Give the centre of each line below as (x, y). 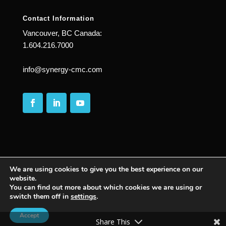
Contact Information (58, 18)
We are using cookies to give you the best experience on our (106, 169)
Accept (29, 215)
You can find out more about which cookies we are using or (106, 187)
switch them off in (40, 196)
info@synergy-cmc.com (62, 69)
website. (23, 178)
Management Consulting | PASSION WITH (113, 196)
